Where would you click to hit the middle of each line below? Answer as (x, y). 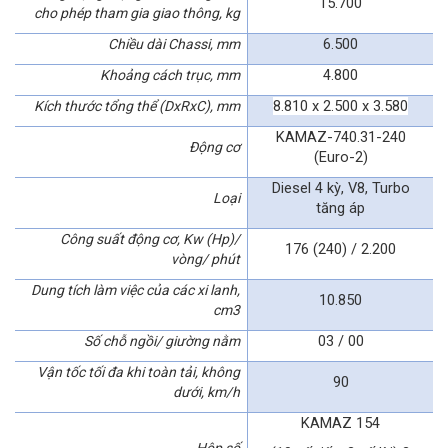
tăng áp (340, 207)
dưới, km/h (206, 391)
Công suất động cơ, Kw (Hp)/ (149, 238)
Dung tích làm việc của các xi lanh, (135, 289)
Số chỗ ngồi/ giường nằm (161, 340)
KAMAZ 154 (340, 422)
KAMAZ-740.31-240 (340, 136)
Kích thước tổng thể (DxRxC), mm (136, 105)
